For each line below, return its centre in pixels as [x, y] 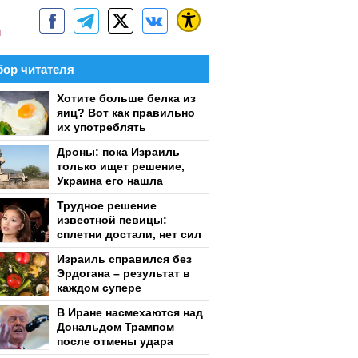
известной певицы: [112, 220]
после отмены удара [115, 341]
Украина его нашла [110, 181]
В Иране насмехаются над [130, 312]
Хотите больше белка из [126, 98]
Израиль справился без [124, 259]
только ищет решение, [121, 166]
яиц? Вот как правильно [126, 113]
